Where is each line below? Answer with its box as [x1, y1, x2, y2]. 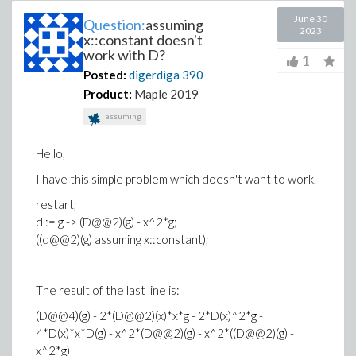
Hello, [36, 146, 65, 161]
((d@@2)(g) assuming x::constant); [36, 232, 209, 246]
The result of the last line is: [36, 283, 180, 297]
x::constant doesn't [83, 31, 203, 48]
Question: [83, 16, 145, 33]
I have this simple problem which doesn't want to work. [36, 172, 316, 186]
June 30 [294, 13, 328, 25]
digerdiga [129, 68, 180, 82]
